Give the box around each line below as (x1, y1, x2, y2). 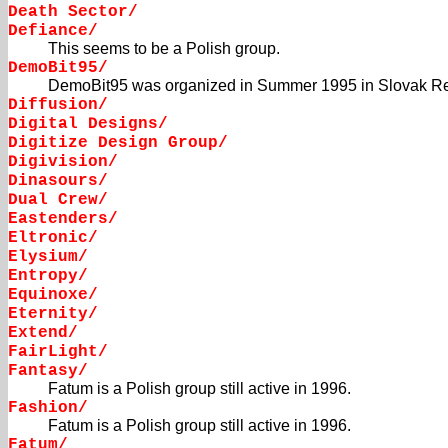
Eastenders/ (8, 210, 118, 229)
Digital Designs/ (8, 115, 168, 134)
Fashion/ (8, 399, 88, 418)
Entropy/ (8, 267, 88, 286)
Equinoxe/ (8, 286, 98, 305)
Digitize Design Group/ (8, 134, 228, 153)
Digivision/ (8, 153, 118, 172)
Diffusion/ (8, 96, 108, 115)
